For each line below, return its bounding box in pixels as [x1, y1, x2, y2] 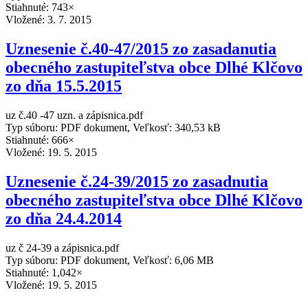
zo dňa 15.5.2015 [5, 77, 122, 96]
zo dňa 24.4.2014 [5, 210, 122, 228]
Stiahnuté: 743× [5, 1, 74, 14]
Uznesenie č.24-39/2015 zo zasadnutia [5, 173, 268, 191]
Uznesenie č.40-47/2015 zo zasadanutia [5, 40, 276, 58]
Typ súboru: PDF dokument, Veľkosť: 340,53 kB [5, 122, 221, 134]
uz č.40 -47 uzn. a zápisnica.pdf [5, 109, 143, 122]
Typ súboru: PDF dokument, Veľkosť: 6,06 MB [5, 254, 214, 266]
